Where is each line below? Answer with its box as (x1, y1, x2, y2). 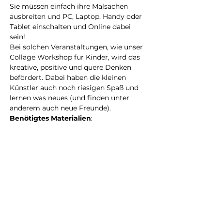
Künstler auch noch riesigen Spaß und (10, 83, 140, 92)
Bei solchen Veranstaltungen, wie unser (10, 43, 145, 51)
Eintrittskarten (10, 167, 72, 178)
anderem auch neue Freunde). (10, 104, 115, 112)
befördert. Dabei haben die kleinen (10, 73, 128, 82)
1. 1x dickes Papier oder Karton (10, 124, 111, 133)
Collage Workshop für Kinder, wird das (10, 53, 142, 62)
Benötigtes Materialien (10, 114, 91, 123)
